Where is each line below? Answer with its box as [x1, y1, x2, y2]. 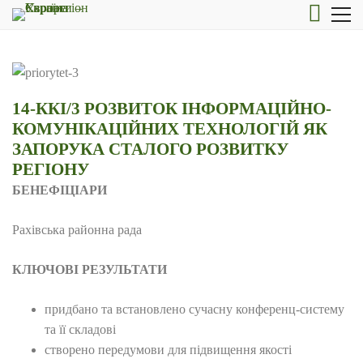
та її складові [45, 322, 116, 336]
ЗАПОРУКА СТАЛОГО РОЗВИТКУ [12, 139, 288, 159]
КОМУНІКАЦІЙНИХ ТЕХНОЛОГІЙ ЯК [12, 119, 327, 139]
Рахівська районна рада [12, 223, 142, 237]
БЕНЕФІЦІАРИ [12, 183, 107, 197]
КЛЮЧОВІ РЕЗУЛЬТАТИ [12, 263, 167, 276]
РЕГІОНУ [12, 160, 89, 179]
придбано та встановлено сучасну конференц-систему [45, 302, 344, 316]
